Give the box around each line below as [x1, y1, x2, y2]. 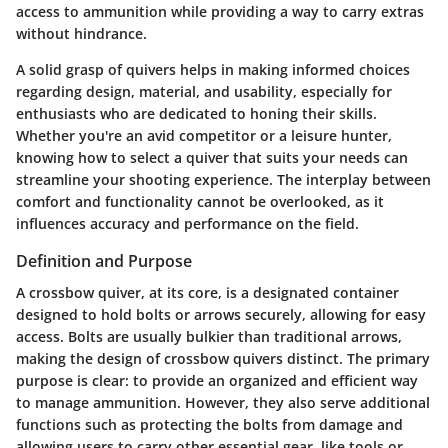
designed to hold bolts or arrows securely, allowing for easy [16, 305, 426, 325]
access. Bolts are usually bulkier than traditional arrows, [16, 327, 402, 347]
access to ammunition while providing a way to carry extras [16, 2, 424, 21]
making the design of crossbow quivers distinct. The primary [16, 349, 430, 369]
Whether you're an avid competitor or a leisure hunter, [16, 126, 392, 145]
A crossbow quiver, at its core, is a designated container [16, 283, 399, 303]
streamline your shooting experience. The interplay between [16, 170, 431, 189]
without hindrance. [16, 24, 147, 43]
